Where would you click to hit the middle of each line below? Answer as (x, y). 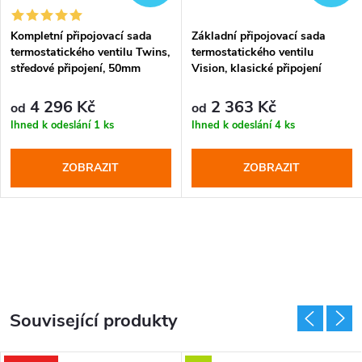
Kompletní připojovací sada (81, 36)
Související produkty (94, 321)
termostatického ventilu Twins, (90, 52)
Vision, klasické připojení (256, 68)
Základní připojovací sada (258, 36)
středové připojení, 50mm (75, 68)
